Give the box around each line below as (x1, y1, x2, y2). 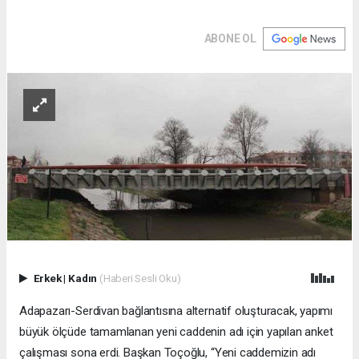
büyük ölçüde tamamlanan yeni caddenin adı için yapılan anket (19, 325, 333, 340)
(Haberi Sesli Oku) (99, 272, 181, 285)
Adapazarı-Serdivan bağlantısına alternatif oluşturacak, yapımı (19, 304, 333, 319)
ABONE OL (204, 31, 256, 45)
